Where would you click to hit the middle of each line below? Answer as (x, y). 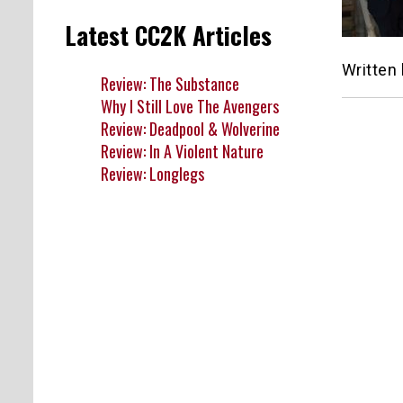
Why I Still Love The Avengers (190, 106)
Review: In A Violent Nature (182, 151)
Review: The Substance (170, 83)
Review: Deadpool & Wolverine (190, 128)
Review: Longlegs (152, 173)
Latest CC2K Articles (168, 36)
